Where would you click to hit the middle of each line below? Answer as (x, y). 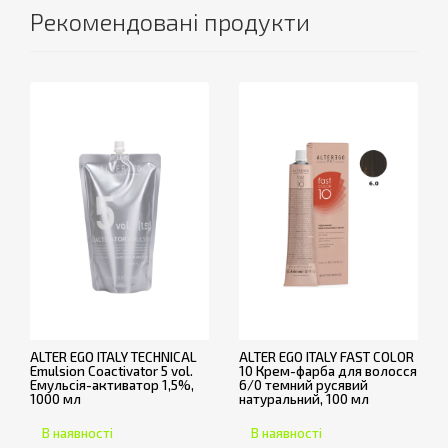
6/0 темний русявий (303, 384)
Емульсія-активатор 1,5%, (112, 384)
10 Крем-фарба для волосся (328, 370)
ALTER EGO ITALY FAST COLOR (326, 356)
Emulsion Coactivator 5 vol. (111, 370)
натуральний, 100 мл (304, 398)
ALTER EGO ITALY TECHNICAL (113, 356)
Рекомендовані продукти (170, 21)
